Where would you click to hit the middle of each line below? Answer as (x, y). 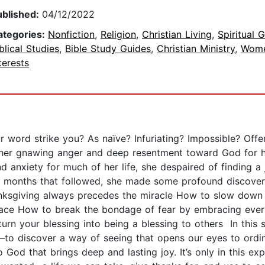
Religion (118, 35)
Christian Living (177, 35)
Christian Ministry (196, 49)
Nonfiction (71, 35)
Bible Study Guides (108, 49)
